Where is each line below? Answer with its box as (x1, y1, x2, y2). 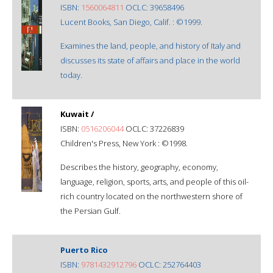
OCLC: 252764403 (136, 258, 201, 270)
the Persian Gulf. (60, 205, 121, 216)
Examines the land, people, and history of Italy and (60, 40, 241, 51)
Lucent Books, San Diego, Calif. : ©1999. (60, 16, 202, 27)
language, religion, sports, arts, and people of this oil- (60, 175, 249, 187)
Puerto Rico (60, 244, 108, 255)
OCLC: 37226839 (124, 122, 184, 134)
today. (60, 69, 82, 80)
